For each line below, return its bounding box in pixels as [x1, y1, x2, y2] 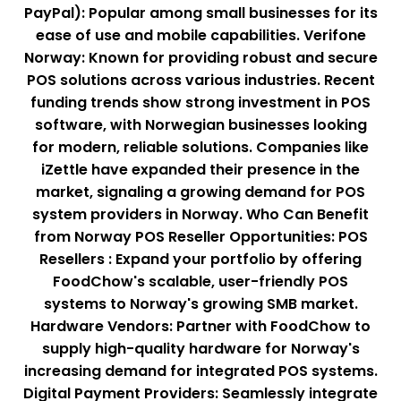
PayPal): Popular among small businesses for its [23, 3, 378, 24]
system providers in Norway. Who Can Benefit [32, 204, 369, 226]
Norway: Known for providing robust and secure [23, 47, 378, 69]
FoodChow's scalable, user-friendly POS [53, 271, 348, 293]
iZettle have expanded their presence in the [41, 159, 360, 181]
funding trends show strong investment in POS [30, 92, 371, 114]
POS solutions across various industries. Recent [26, 70, 375, 91]
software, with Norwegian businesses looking [34, 115, 367, 136]
